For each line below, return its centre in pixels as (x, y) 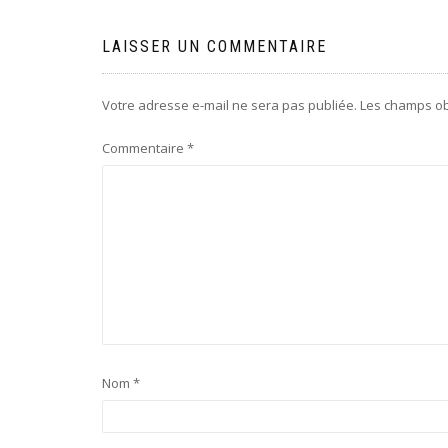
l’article (152, 41)
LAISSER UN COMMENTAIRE (214, 47)
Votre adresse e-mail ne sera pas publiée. (229, 105)
